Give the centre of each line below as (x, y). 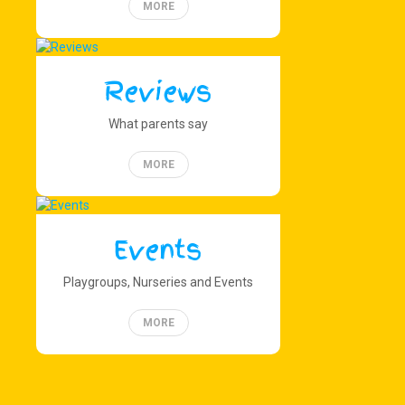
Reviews (158, 92)
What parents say (158, 124)
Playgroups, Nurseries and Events (158, 282)
